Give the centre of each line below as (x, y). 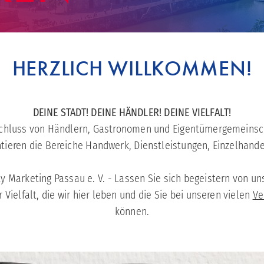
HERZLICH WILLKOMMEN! (132, 69)
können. (132, 212)
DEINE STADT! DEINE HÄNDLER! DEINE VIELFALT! (132, 113)
